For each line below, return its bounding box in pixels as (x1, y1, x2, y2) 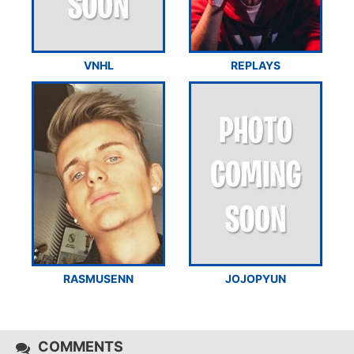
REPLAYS (231, 58, 281, 72)
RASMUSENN (63, 271, 134, 285)
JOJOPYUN (225, 271, 286, 285)
